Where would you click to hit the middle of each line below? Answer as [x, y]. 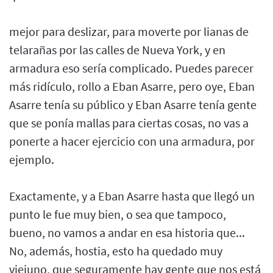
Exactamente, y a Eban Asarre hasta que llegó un [132, 196]
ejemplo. [32, 159]
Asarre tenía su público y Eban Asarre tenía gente [133, 104]
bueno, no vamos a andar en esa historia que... [127, 232]
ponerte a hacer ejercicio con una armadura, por [132, 141]
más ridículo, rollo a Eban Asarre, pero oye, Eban [132, 86]
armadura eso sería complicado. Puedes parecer [131, 68]
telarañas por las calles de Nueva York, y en [117, 49]
